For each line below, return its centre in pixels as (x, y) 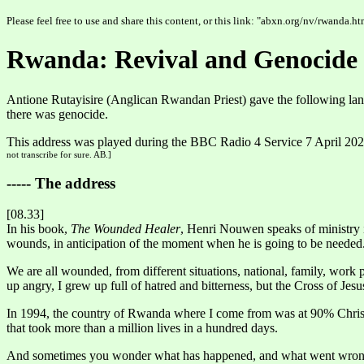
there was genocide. (57, 114)
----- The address (61, 183)
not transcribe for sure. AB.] (59, 154)
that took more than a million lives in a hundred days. (142, 328)
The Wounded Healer (126, 229)
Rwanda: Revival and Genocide (182, 60)
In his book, (39, 229)
